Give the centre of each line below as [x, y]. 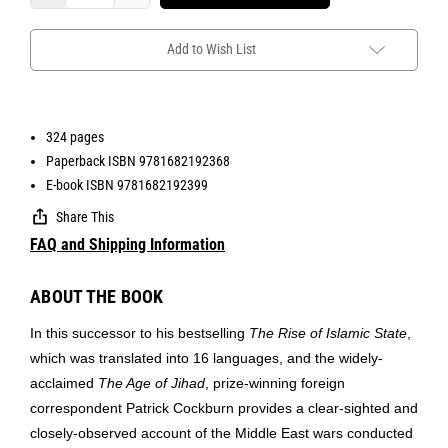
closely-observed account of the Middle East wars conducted [221, 432]
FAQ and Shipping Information [127, 244]
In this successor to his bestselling [139, 332]
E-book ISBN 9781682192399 [127, 184]
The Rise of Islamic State [328, 332]
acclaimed [64, 382]
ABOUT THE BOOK [97, 296]
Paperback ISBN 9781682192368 [138, 160]
